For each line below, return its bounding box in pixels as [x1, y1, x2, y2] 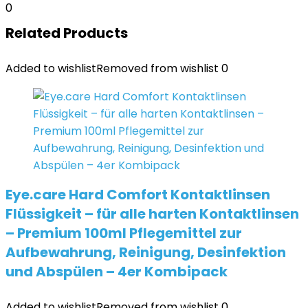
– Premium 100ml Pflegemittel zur [5, 223, 242, 243]
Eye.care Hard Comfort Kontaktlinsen [5, 185, 270, 204]
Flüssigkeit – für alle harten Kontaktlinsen [5, 204, 299, 223]
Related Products [5, 23, 128, 43]
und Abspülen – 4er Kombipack [5, 262, 228, 281]
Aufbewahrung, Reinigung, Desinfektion [5, 243, 286, 262]
